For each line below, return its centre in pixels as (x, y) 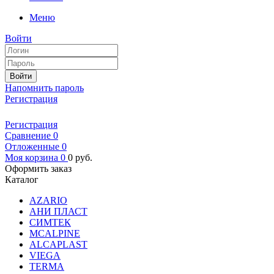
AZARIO (48, 200)
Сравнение (28, 135)
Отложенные (32, 146)
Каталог (22, 180)
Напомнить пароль (44, 88)
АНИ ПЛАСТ (58, 211)
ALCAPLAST (58, 244)
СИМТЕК (50, 222)
